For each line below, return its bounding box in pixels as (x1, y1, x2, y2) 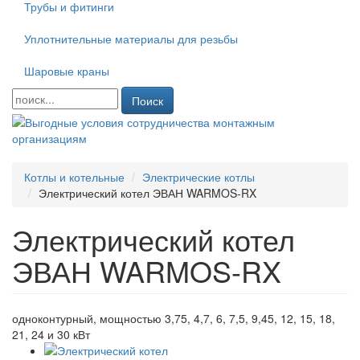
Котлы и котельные (24, 169, 125, 185)
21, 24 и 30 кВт (12, 326, 90, 342)
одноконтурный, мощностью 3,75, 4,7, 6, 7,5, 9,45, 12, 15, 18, (12, 310, 335, 326)
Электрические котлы (142, 169, 255, 185)
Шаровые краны (24, 63, 109, 79)
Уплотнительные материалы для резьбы (24, 31, 238, 47)
